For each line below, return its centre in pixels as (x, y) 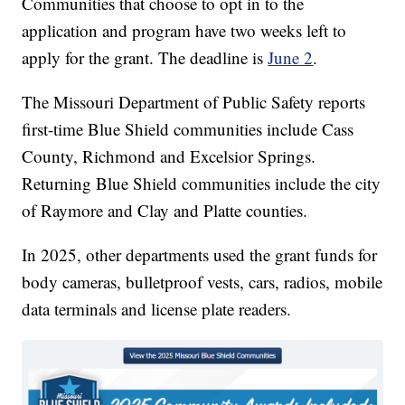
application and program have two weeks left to (184, 30)
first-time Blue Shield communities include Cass (188, 128)
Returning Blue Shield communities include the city (202, 183)
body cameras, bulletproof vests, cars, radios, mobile (202, 281)
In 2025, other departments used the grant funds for (200, 254)
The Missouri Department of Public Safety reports (194, 101)
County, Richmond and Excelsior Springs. (169, 155)
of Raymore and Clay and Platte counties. (165, 210)
